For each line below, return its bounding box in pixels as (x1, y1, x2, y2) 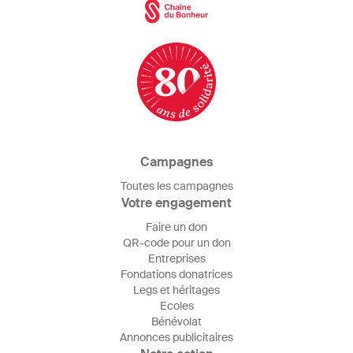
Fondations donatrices (121, 267, 232, 281)
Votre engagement (121, 195, 232, 211)
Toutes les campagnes (120, 179, 233, 193)
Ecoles (159, 299, 194, 313)
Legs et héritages (133, 283, 220, 297)
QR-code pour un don (122, 236, 231, 250)
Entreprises (147, 251, 206, 266)
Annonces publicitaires (120, 330, 233, 344)
